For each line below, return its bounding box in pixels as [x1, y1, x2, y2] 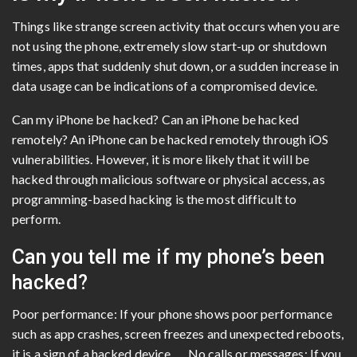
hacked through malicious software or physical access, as [12, 171, 325, 186]
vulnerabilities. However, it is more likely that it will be [12, 151, 309, 167]
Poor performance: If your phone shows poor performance [12, 305, 333, 321]
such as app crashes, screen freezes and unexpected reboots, [12, 325, 343, 341]
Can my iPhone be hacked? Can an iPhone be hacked [12, 111, 299, 127]
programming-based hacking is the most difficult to [12, 190, 297, 206]
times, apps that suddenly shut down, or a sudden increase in [12, 57, 339, 73]
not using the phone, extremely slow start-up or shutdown [12, 37, 327, 53]
